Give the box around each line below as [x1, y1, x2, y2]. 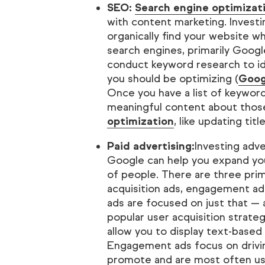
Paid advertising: [106, 140, 195, 153]
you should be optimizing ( [106, 72, 238, 85]
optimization [106, 115, 174, 128]
